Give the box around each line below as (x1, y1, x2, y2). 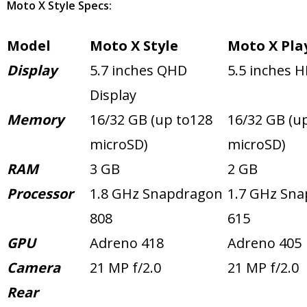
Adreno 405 (228, 234, 302, 253)
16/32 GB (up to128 (90, 110, 212, 130)
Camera (7, 258, 60, 278)
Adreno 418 (90, 234, 164, 253)
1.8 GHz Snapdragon (90, 184, 223, 204)
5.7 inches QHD (90, 61, 187, 80)
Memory (7, 110, 64, 130)
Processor (7, 184, 73, 204)
